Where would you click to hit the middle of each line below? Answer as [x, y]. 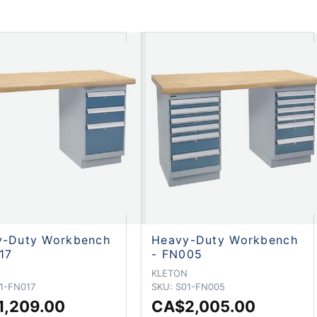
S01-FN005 [201, 286]
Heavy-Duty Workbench [225, 240]
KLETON [170, 273]
